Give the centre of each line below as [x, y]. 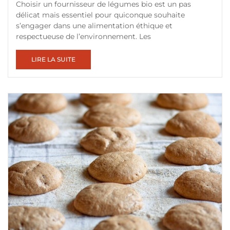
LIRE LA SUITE [54, 60]
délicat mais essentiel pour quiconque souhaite [100, 15]
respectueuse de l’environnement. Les [83, 37]
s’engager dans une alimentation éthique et [94, 26]
